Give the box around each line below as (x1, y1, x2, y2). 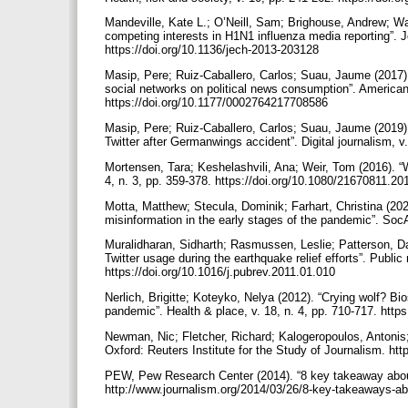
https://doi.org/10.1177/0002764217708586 (105, 96, 331, 110)
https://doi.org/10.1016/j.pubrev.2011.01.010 (105, 265, 339, 280)
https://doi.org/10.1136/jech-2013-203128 (105, 43, 322, 57)
